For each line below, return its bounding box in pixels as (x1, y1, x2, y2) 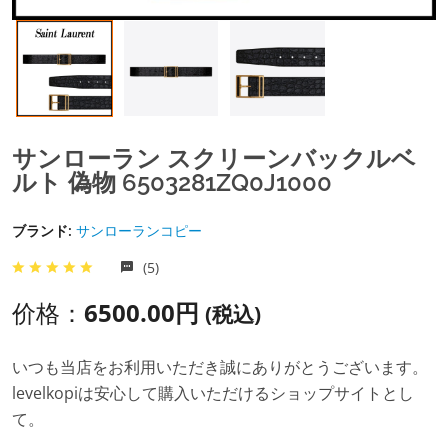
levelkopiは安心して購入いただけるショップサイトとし (12, 381, 414, 404)
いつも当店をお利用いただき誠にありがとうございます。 (12, 355, 428, 378)
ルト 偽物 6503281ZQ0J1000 (12, 167, 332, 197)
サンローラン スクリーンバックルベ (12, 143, 416, 173)
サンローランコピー (76, 220, 202, 240)
